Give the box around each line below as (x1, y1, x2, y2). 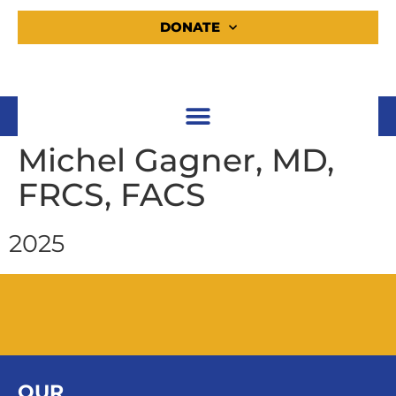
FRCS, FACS (18, 175, 205, 215)
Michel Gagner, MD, (18, 141, 334, 180)
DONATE (159, 19, 220, 36)
